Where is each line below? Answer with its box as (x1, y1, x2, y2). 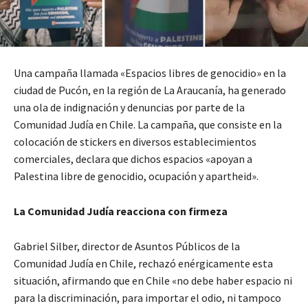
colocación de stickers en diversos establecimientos (14, 135, 256, 149)
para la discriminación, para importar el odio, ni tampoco (14, 291, 281, 305)
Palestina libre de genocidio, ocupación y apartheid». (14, 169, 258, 184)
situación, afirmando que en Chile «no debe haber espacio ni (14, 274, 292, 288)
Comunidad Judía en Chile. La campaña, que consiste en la (14, 118, 282, 132)
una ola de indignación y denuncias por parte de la (14, 100, 245, 115)
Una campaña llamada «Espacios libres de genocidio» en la (14, 66, 286, 80)
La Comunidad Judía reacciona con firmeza (14, 204, 228, 219)
